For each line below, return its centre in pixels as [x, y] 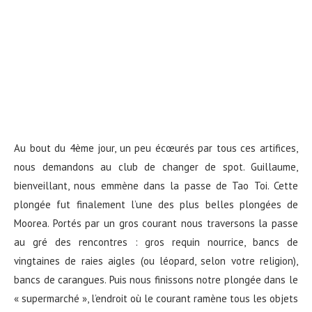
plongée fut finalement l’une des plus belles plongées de [156, 204]
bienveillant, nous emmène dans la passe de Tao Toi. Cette [156, 185]
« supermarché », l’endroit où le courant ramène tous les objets [156, 298]
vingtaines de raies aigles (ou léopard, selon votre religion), [156, 260]
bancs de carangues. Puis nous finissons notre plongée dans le [156, 279]
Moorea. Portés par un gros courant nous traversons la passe [156, 223]
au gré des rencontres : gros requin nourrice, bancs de [156, 242]
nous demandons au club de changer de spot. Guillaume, [156, 166]
